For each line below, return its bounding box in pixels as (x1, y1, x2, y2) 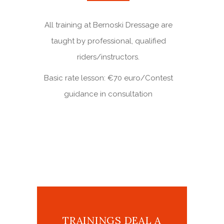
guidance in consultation (64, 89, 152, 99)
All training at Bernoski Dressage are (44, 20, 172, 30)
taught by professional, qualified (50, 36, 166, 46)
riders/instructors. (77, 52, 139, 62)
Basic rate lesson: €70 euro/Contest (43, 73, 173, 83)
